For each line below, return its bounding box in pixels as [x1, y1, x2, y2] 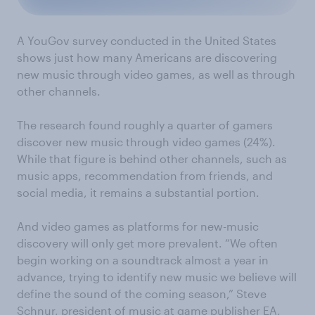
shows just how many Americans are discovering [17, 51, 277, 65]
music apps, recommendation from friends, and [17, 169, 273, 183]
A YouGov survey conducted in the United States [17, 34, 276, 48]
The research [17, 118, 89, 132]
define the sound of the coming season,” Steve [17, 287, 266, 301]
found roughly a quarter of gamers [89, 118, 273, 132]
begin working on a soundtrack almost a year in [17, 253, 269, 267]
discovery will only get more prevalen [17, 236, 214, 250]
